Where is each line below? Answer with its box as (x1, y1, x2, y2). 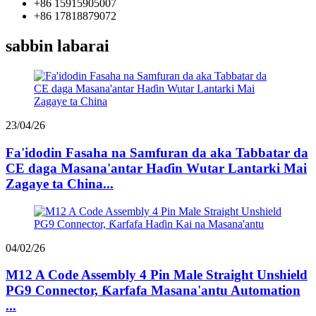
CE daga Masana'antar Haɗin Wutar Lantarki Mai (6, 160, 307, 176)
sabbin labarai (6, 37, 109, 56)
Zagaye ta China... (6, 176, 114, 191)
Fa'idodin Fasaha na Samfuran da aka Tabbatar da (6, 145, 308, 160)
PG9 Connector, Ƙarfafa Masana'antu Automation (6, 283, 300, 298)
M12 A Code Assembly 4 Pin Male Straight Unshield (6, 267, 308, 283)
